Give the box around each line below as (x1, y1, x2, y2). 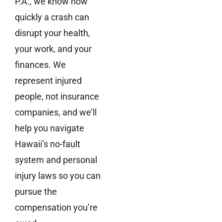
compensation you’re (15, 202, 98, 213)
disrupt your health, (15, 27, 90, 38)
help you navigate (15, 122, 84, 133)
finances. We (15, 59, 66, 70)
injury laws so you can (15, 170, 101, 181)
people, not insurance (15, 91, 99, 102)
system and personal (15, 154, 97, 165)
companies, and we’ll (15, 107, 97, 117)
